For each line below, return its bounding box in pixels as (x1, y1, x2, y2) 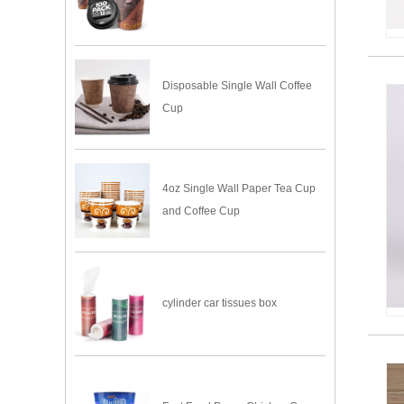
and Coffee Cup (162, 205, 241, 218)
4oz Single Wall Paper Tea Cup (162, 182, 317, 196)
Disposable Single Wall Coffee (162, 79, 313, 93)
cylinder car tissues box (162, 297, 278, 310)
